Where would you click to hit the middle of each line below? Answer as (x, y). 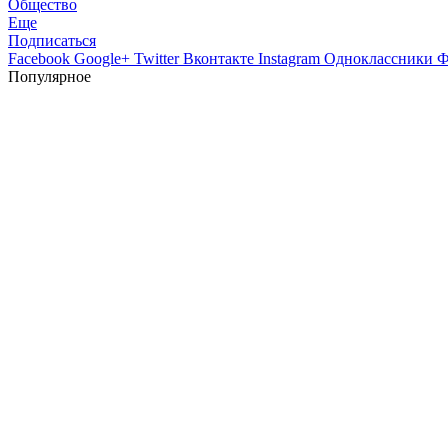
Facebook (41, 58)
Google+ (104, 58)
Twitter (158, 58)
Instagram (291, 58)
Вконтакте (220, 58)
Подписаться (52, 40)
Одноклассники (380, 58)
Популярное (49, 76)
